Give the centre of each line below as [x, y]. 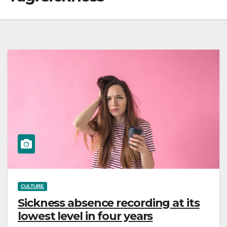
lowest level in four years [85, 216]
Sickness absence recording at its [109, 203]
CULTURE [32, 186]
